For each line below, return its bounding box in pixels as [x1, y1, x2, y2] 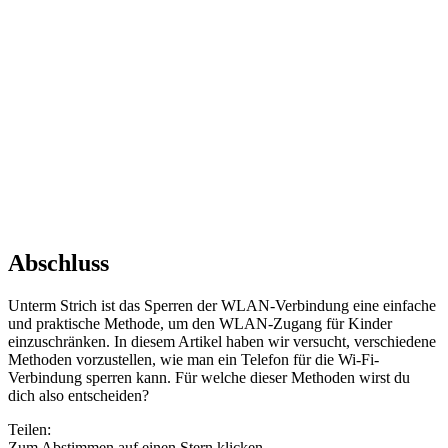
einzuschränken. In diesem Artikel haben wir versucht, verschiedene [8, 332, 436, 350]
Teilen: [8, 420, 51, 438]
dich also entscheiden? [8, 386, 149, 404]
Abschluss [8, 249, 109, 276]
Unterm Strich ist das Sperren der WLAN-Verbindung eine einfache [8, 296, 436, 314]
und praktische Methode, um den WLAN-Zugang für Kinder [8, 314, 392, 332]
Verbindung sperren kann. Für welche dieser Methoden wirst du [8, 368, 410, 386]
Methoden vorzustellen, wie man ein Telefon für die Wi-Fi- [8, 350, 379, 368]
